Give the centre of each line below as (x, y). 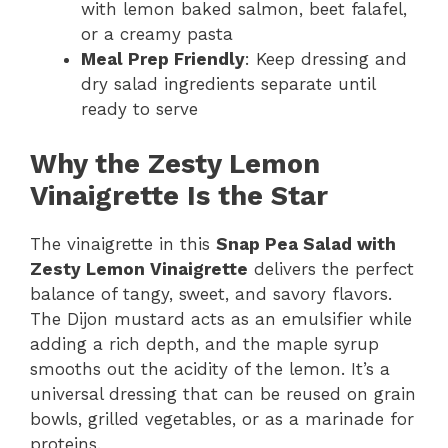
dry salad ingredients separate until (228, 84)
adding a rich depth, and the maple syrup (204, 343)
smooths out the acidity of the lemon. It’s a (210, 368)
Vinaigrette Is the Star (179, 195)
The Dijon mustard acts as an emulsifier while (221, 318)
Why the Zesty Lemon (175, 163)
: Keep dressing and (326, 59)
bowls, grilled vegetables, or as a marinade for (222, 418)
